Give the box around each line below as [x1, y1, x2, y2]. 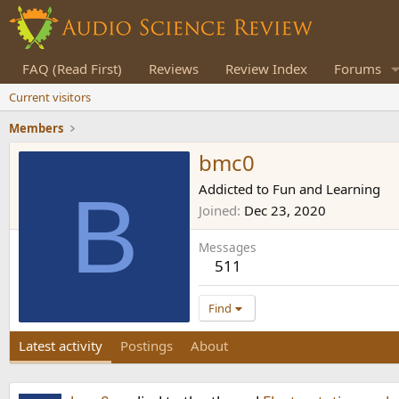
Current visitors [9, 89, 91, 105]
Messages [199, 239, 256, 256]
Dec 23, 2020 [244, 201, 326, 220]
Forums [334, 60, 381, 77]
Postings [120, 337, 173, 354]
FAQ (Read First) [22, 60, 122, 77]
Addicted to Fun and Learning [199, 180, 380, 199]
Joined [199, 201, 237, 220]
